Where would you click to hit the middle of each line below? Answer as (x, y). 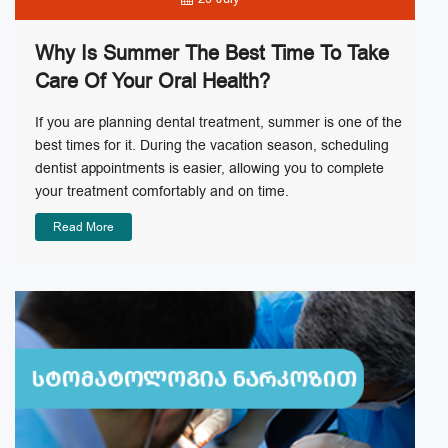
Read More (83, 226)
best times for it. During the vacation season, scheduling (212, 145)
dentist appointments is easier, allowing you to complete (209, 168)
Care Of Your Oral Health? (152, 81)
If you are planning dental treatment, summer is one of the (218, 122)
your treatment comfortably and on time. (162, 191)
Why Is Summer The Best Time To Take (212, 53)
